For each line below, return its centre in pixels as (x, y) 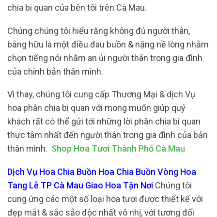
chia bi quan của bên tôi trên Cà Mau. (77, 8)
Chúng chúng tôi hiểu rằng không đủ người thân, (99, 31)
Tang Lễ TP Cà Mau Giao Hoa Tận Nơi (81, 185)
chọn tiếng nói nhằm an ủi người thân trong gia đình (105, 58)
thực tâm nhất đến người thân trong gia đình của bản (108, 135)
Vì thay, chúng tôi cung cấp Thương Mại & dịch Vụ (101, 94)
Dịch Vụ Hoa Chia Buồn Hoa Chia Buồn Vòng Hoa (102, 171)
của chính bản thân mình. (55, 71)
